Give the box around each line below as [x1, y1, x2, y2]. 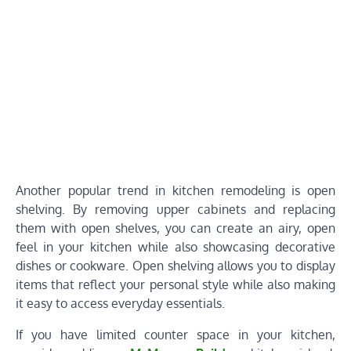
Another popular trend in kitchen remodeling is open [16, 183, 335, 199]
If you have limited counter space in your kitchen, [16, 327, 335, 343]
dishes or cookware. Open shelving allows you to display [16, 258, 335, 274]
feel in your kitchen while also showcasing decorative [16, 239, 335, 255]
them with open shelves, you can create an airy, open [16, 220, 335, 237]
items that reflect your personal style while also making [16, 277, 335, 293]
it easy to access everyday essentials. [16, 295, 225, 312]
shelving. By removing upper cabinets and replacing [16, 201, 335, 218]
